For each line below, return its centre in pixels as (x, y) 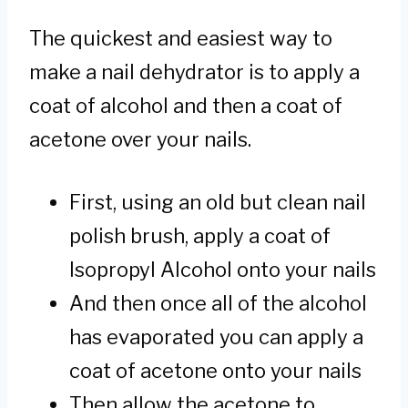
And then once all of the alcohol (218, 303)
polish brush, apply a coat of (200, 235)
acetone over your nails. (140, 139)
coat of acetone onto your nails (215, 370)
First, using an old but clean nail (218, 202)
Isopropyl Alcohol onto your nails (223, 269)
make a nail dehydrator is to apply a (194, 71)
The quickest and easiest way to (181, 38)
